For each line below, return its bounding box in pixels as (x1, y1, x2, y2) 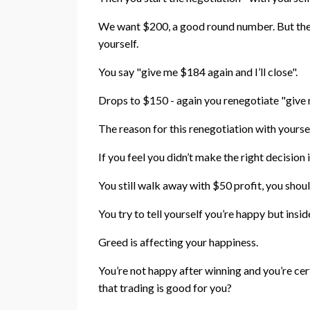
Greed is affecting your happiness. (98, 235, 258, 249)
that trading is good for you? (98, 281, 232, 295)
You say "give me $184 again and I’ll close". (98, 65, 298, 79)
